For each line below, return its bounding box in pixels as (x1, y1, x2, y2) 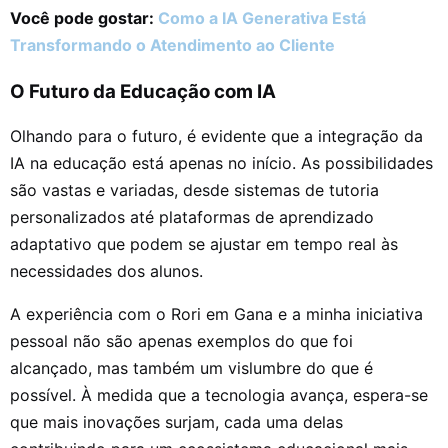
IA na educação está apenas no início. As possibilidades (10, 153, 433, 174)
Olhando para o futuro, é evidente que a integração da (10, 126, 423, 147)
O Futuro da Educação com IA (10, 79, 276, 103)
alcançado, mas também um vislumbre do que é (10, 358, 373, 379)
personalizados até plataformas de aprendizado (10, 207, 374, 228)
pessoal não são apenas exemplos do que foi (10, 331, 353, 352)
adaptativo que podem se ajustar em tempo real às (10, 234, 398, 255)
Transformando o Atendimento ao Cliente (10, 35, 335, 56)
